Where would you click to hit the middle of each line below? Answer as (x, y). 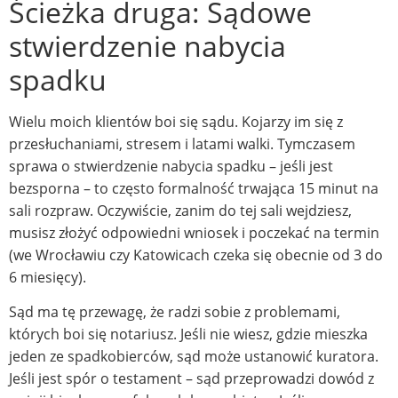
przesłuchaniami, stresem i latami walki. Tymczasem (182, 143)
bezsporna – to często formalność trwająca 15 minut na (194, 188)
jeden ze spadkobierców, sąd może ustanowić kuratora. (194, 357)
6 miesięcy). (48, 277)
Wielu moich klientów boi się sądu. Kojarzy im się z (176, 121)
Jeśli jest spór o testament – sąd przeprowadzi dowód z (191, 379)
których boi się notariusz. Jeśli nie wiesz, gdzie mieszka (188, 334)
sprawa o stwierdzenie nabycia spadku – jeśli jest (171, 166)
